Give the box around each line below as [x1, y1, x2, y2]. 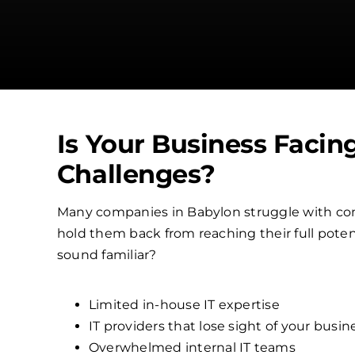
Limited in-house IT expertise [88, 297, 280, 313]
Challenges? [56, 158, 216, 190]
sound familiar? [56, 247, 157, 263]
